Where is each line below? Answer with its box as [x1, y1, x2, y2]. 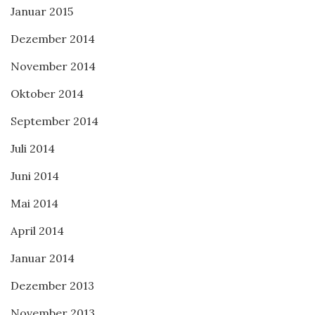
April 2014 [11, 224, 64, 238]
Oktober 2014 [11, 86, 84, 101]
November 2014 [11, 59, 96, 73]
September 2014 [11, 114, 98, 128]
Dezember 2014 [11, 32, 95, 46]
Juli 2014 [11, 141, 55, 155]
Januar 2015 [11, 4, 73, 18]
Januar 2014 [11, 251, 75, 265]
